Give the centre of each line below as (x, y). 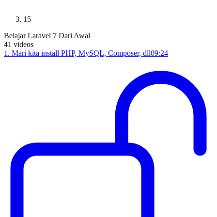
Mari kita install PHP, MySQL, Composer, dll (81, 53)
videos (23, 44)
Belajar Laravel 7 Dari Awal (47, 36)
